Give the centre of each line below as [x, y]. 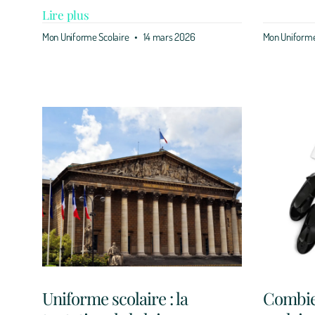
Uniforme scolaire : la [115, 298]
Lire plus [66, 15]
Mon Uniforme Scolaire [87, 37]
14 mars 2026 [168, 37]
